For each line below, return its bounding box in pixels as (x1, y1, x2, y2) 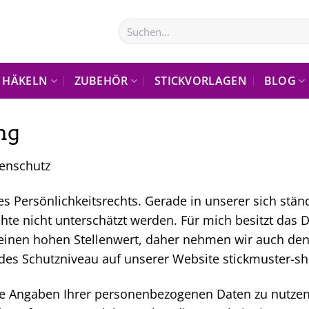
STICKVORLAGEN (154, 73, 247, 88)
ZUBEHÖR (74, 73, 128, 88)
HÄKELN (2, 73, 48, 88)
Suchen (118, 19, 149, 32)
